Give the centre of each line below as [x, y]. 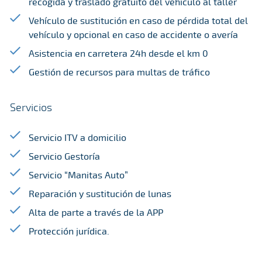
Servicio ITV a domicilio [77, 137]
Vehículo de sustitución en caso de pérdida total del [138, 20]
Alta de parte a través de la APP [96, 212]
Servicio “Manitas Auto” [78, 175]
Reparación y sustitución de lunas [100, 194]
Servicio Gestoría [64, 156]
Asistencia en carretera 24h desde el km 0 [118, 53]
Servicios [31, 107]
